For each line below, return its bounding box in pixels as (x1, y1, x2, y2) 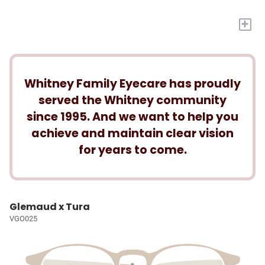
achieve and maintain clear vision (31, 125, 234, 142)
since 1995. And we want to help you (27, 109, 238, 125)
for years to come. (78, 142, 187, 159)
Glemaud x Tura (9, 200, 90, 214)
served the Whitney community (38, 92, 227, 109)
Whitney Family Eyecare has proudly (24, 76, 241, 92)
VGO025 (9, 214, 37, 224)
